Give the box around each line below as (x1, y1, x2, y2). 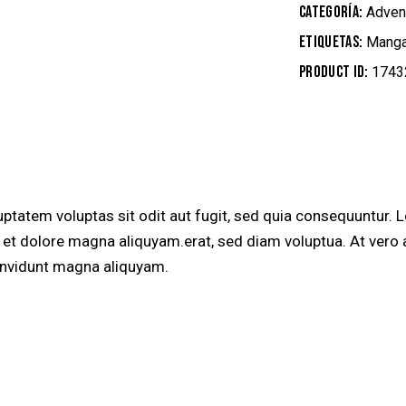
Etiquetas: (299, 32, 366, 52)
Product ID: (299, 62, 372, 82)
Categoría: (299, 2, 366, 22)
